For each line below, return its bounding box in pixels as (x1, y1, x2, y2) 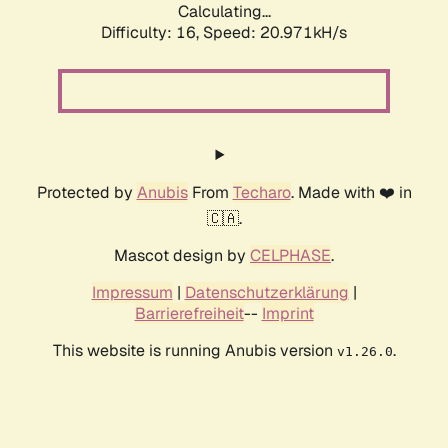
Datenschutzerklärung (184, 282, 349, 304)
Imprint (261, 303, 314, 325)
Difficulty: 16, (101, 22, 203, 44)
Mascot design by (114, 245, 250, 267)
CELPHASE (250, 245, 331, 267)
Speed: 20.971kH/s (203, 22, 347, 44)
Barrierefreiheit (134, 303, 244, 325)
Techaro (232, 182, 291, 204)
